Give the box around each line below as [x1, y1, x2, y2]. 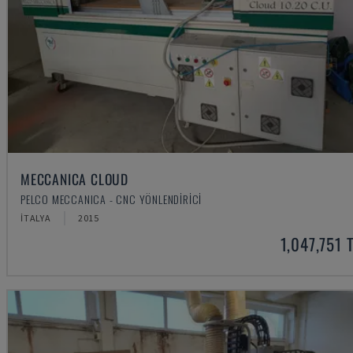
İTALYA [20, 211, 51, 224]
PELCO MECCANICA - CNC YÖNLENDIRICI [20, 190, 203, 207]
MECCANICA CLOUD [20, 168, 128, 189]
